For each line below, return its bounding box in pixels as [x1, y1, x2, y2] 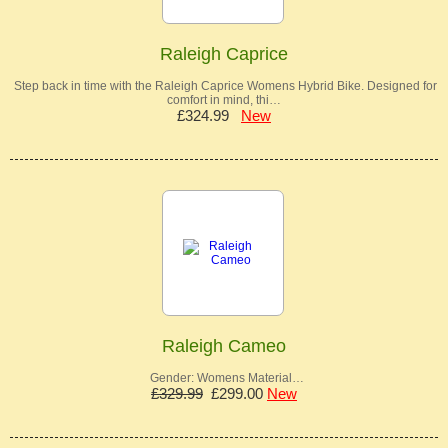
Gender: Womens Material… [144, 371, 304, 385]
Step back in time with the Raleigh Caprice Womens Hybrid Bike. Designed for [11, 79, 437, 93]
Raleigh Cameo [162, 336, 286, 356]
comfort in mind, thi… [167, 93, 281, 107]
